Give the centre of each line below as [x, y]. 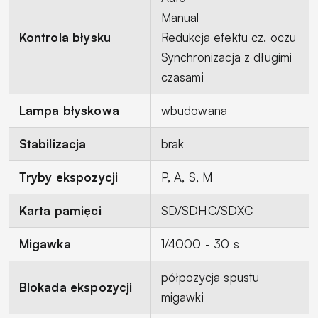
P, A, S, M [187, 177]
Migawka [45, 243]
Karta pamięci [60, 210]
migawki [182, 297]
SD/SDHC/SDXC [207, 210]
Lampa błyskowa [69, 110]
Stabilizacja [53, 143]
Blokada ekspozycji [76, 287]
